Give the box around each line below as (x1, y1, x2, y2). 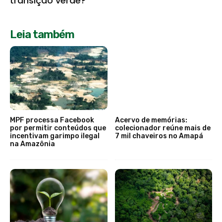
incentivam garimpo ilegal (10, 132, 100, 141)
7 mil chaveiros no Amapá (114, 132, 203, 141)
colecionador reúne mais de (114, 124, 211, 133)
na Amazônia (10, 140, 55, 149)
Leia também (10, 27, 74, 41)
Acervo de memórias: (114, 116, 187, 125)
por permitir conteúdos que (10, 124, 106, 133)
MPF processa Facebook (10, 116, 94, 125)
